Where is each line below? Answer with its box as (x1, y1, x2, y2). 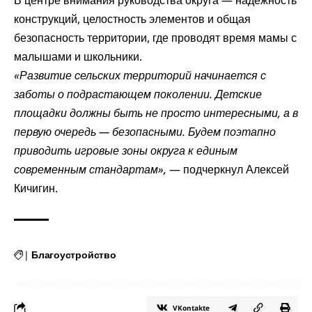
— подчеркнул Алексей (166, 162, 289, 178)
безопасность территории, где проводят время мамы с (14, 30, 297, 46)
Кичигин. (14, 180, 58, 196)
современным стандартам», (14, 162, 166, 178)
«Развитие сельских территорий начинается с (14, 68, 266, 84)
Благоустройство (31, 248, 116, 262)
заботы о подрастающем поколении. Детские (14, 86, 262, 102)
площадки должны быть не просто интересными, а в (14, 105, 298, 121)
